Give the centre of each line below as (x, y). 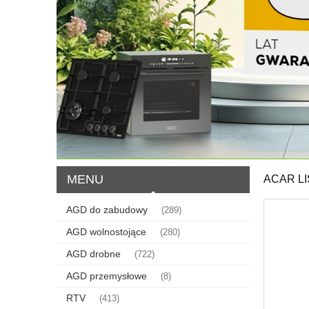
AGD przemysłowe (107, 276)
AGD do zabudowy (107, 209)
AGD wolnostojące (106, 231)
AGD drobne (93, 253)
